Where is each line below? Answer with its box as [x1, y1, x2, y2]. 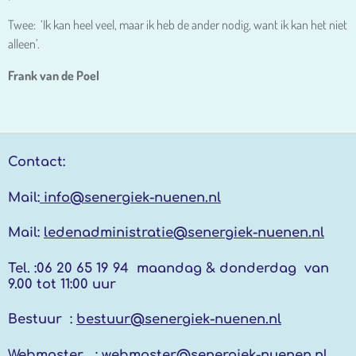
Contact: [8, 154, 69, 169]
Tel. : [8, 260, 37, 276]
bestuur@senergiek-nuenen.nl [76, 311, 281, 327]
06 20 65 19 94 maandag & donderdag [37, 260, 300, 276]
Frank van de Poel [8, 67, 99, 83]
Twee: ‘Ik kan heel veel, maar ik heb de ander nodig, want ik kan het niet [8, 16, 347, 33]
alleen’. [8, 35, 40, 52]
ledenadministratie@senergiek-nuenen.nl [44, 225, 324, 240]
